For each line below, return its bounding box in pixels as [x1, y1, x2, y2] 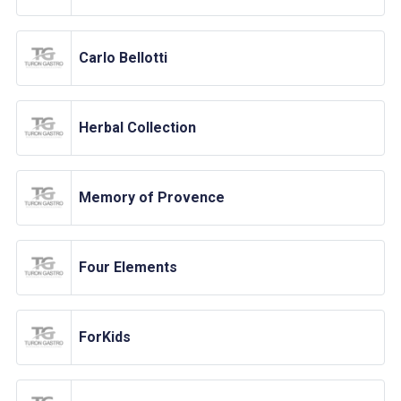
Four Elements [79, 259, 177, 277]
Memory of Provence [79, 189, 225, 207]
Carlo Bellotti [79, 49, 167, 67]
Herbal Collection [79, 119, 196, 137]
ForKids [79, 328, 131, 346]
